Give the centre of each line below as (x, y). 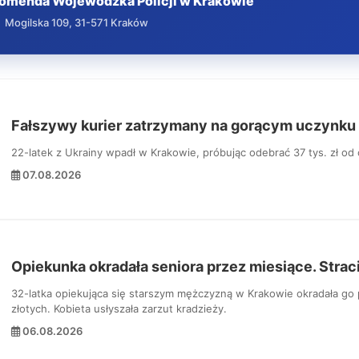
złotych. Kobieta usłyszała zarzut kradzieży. (119, 309)
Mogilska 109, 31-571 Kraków (75, 22)
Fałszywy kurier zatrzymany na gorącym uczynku (184, 125)
